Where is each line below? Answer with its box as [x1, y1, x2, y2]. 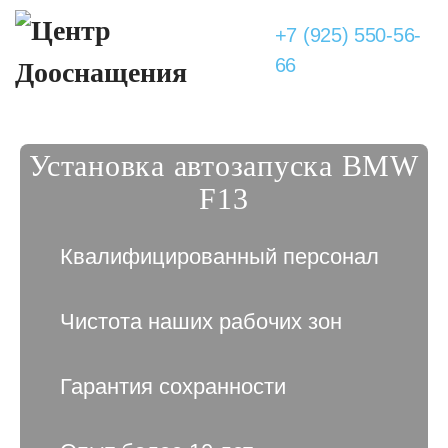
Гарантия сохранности [60, 374, 287, 399]
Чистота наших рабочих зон [60, 309, 343, 334]
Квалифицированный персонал [60, 244, 380, 269]
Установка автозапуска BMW [29, 149, 419, 182]
